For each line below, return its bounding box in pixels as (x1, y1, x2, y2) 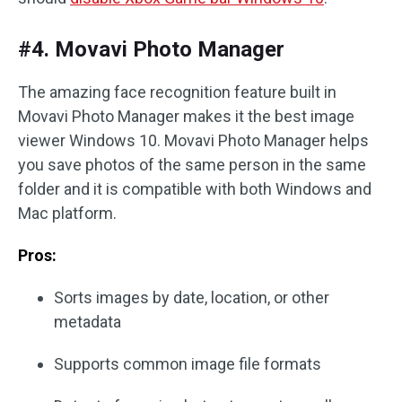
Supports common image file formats (54, 354, 321, 373)
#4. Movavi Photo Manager (18, 37, 284, 62)
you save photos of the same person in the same (18, 155, 366, 174)
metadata (54, 312, 121, 331)
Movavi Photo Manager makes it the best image (18, 107, 354, 126)
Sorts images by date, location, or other (54, 288, 329, 307)
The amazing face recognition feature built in (18, 83, 336, 101)
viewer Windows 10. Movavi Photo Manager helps (18, 131, 369, 150)
